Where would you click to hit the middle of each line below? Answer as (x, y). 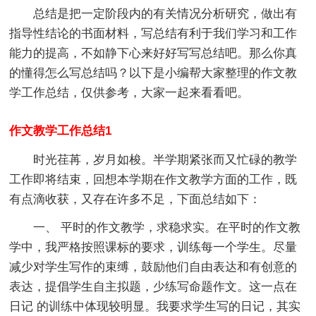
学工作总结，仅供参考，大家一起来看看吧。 (129, 92)
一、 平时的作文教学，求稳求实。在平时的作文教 (167, 227)
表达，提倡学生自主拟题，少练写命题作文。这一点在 (153, 286)
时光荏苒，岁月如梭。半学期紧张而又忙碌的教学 (165, 159)
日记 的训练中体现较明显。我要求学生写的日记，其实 (155, 306)
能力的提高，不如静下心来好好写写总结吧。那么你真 (153, 53)
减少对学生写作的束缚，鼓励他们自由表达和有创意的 (153, 267)
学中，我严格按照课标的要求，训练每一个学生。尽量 (153, 247)
